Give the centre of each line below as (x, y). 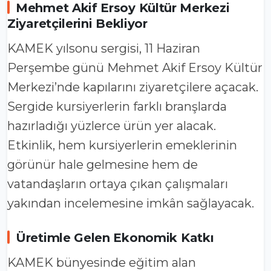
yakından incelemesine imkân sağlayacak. (131, 204)
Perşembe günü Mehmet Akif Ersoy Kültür (135, 68)
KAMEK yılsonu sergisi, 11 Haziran (104, 49)
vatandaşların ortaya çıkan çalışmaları (118, 184)
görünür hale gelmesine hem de (103, 165)
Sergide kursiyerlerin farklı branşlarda (117, 107)
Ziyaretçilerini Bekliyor (77, 24)
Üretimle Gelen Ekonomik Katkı (115, 238)
